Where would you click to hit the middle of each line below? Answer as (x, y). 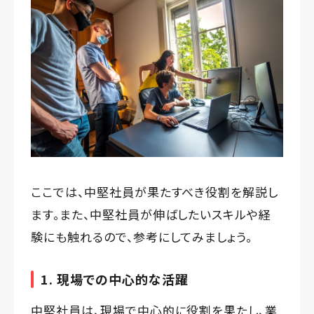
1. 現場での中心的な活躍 (115, 279)
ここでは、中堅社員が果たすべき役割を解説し (155, 191)
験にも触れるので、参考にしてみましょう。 (142, 236)
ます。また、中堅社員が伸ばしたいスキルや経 (151, 214)
